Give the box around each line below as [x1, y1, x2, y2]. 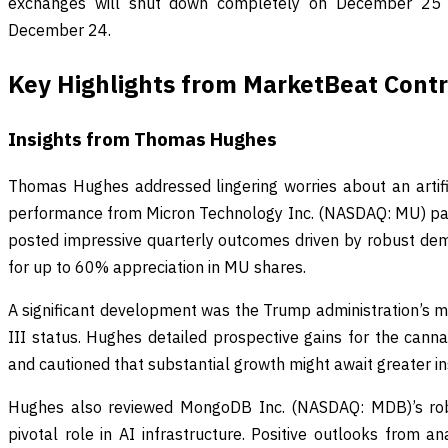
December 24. [8, 19, 111, 40]
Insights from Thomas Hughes [8, 126, 277, 151]
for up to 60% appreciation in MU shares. [8, 257, 306, 278]
